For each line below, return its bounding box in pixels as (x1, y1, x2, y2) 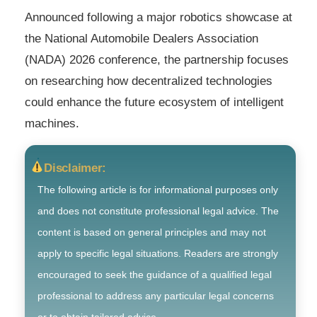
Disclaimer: (44, 161, 107, 175)
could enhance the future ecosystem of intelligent (25, 95, 284, 109)
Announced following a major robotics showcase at (25, 10, 292, 24)
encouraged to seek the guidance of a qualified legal (38, 268, 272, 280)
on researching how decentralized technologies (25, 74, 272, 88)
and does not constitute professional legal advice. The (38, 204, 279, 217)
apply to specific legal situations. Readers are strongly (38, 247, 278, 259)
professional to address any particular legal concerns (38, 289, 274, 301)
